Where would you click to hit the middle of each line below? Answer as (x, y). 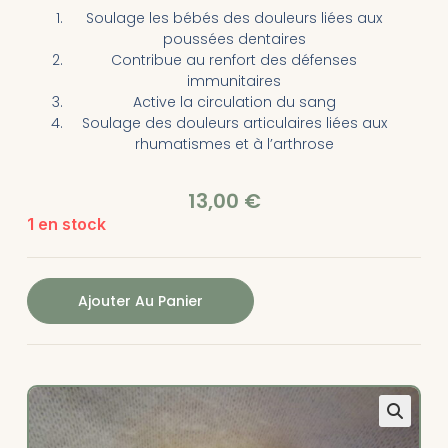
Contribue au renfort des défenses (234, 60)
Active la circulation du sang (234, 102)
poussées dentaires (234, 39)
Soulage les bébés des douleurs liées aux (234, 18)
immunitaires (234, 81)
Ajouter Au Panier (140, 301)
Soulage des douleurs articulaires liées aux (234, 123)
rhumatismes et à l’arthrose (234, 144)
